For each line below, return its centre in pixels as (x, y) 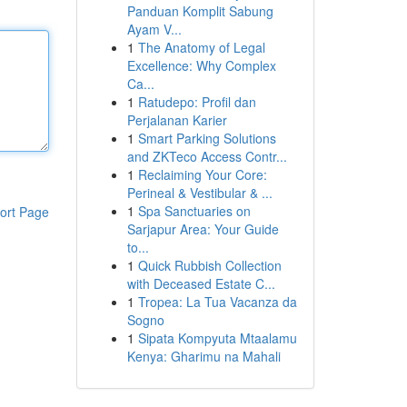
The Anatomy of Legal (201, 47)
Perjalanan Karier (177, 120)
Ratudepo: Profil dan (197, 102)
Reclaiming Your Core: (202, 174)
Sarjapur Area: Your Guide (203, 229)
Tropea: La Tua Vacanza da (217, 302)
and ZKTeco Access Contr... (207, 156)
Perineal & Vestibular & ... (199, 193)
